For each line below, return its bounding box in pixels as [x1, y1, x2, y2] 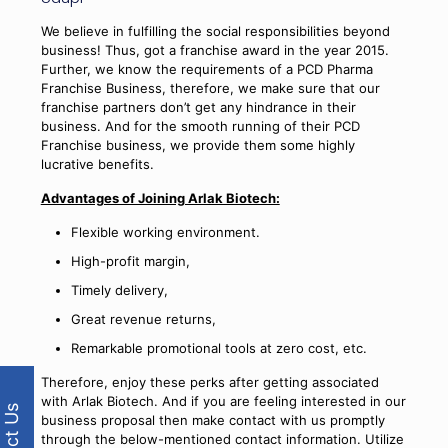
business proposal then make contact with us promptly [40, 412, 385, 429]
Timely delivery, [70, 282, 168, 299]
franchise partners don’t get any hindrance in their [40, 99, 356, 116]
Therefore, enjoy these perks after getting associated [40, 374, 379, 391]
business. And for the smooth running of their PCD [40, 118, 360, 135]
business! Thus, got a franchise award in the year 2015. [40, 42, 389, 59]
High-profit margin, [70, 253, 190, 270]
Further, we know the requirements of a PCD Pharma [40, 61, 373, 78]
